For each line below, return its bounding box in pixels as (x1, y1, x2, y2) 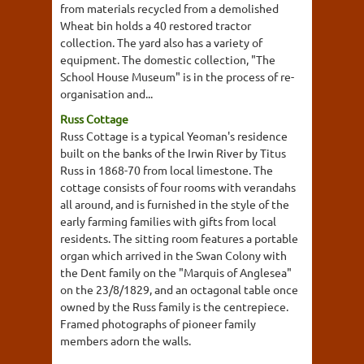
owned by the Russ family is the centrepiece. (60, 299, 288, 314)
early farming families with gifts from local (60, 214, 276, 228)
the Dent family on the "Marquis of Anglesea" (60, 265, 292, 279)
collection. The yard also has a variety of (60, 35, 262, 50)
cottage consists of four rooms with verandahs (60, 180, 296, 194)
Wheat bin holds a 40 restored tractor (60, 18, 251, 32)
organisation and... (60, 86, 153, 101)
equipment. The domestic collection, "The (60, 52, 275, 67)
